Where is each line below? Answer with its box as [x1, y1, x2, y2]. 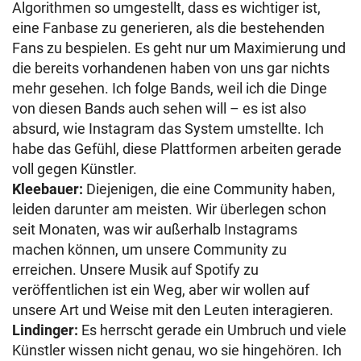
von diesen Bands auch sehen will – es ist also [12, 99, 306, 117]
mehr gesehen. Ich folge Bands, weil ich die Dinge [12, 79, 327, 97]
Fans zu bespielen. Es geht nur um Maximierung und [12, 39, 346, 56]
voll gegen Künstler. [12, 160, 137, 177]
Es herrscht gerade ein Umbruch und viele [78, 321, 346, 338]
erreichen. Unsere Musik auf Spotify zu [12, 260, 259, 278]
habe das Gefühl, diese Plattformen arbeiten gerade [12, 139, 342, 157]
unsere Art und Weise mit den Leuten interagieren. [12, 301, 337, 318]
